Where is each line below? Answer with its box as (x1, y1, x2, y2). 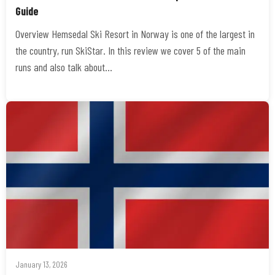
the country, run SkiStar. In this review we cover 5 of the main (15, 44, 246, 57)
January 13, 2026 (15, 259, 68, 269)
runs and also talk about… (15, 60, 112, 74)
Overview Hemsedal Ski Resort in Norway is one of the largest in (15, 27, 255, 41)
